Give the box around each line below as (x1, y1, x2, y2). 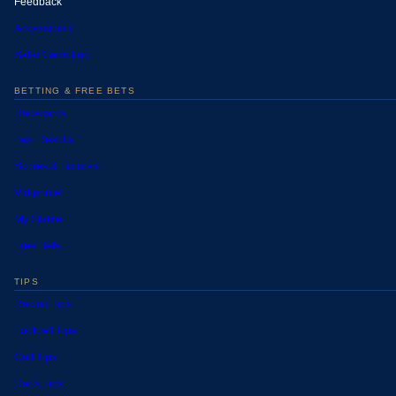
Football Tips (14, 324, 76, 338)
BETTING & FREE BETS (14, 86, 135, 96)
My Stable (14, 213, 62, 226)
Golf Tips (14, 351, 57, 364)
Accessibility (14, 22, 73, 35)
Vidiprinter (14, 187, 64, 200)
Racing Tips (14, 298, 72, 311)
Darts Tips (14, 377, 63, 391)
